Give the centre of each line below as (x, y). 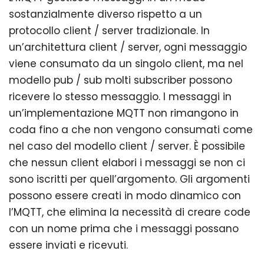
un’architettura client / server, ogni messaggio (128, 47)
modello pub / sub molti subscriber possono (121, 80)
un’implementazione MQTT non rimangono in (124, 113)
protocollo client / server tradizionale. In (109, 31)
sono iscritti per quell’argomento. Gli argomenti (129, 179)
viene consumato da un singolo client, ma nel (126, 64)
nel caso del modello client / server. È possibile (127, 146)
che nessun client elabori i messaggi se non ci (127, 163)
